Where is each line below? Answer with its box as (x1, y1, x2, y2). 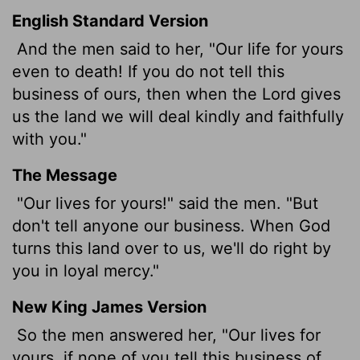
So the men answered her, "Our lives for (12, 325, 321, 345)
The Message (12, 165, 117, 185)
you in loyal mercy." (12, 260, 159, 280)
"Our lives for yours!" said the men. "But (12, 193, 318, 213)
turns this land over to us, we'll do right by (12, 238, 331, 258)
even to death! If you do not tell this (12, 61, 284, 81)
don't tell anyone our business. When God (12, 215, 330, 235)
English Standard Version (12, 10, 208, 31)
